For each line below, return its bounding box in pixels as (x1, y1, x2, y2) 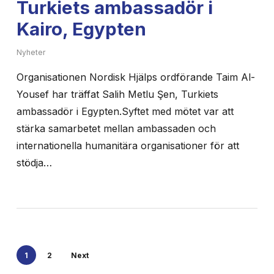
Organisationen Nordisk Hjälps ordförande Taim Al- (16, 70, 255, 83)
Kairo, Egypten (16, 17, 146, 40)
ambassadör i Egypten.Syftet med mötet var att (16, 105, 234, 117)
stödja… (16, 156, 52, 169)
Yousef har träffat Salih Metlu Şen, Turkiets (16, 87, 218, 100)
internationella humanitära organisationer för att (16, 139, 239, 152)
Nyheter (16, 47, 45, 57)
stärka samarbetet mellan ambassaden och (16, 122, 216, 135)
